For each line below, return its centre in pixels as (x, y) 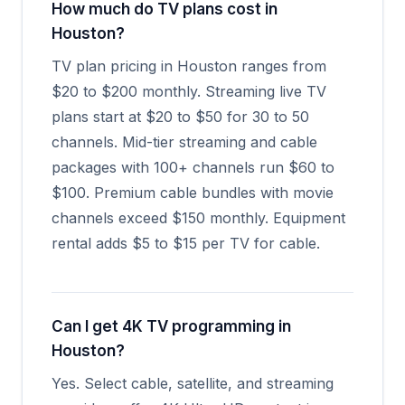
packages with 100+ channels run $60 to (193, 167)
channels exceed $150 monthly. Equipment (198, 218)
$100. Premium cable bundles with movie (193, 193)
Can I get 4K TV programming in (171, 326)
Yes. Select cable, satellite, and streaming (193, 383)
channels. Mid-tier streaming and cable (184, 142)
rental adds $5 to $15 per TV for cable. (186, 243)
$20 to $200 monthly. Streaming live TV (189, 91)
